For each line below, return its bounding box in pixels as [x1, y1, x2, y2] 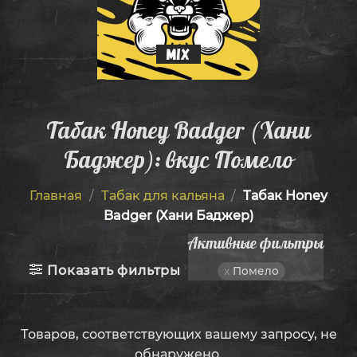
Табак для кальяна [100, 188, 225, 204]
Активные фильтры [187, 233, 324, 253]
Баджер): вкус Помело [64, 144, 293, 174]
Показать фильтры [47, 262, 181, 278]
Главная [29, 188, 82, 204]
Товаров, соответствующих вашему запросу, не [20, 326, 337, 342]
